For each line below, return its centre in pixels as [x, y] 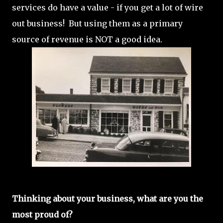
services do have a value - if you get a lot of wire [108, 7]
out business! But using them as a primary [97, 23]
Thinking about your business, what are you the [108, 199]
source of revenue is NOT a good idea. [87, 39]
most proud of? [42, 215]
